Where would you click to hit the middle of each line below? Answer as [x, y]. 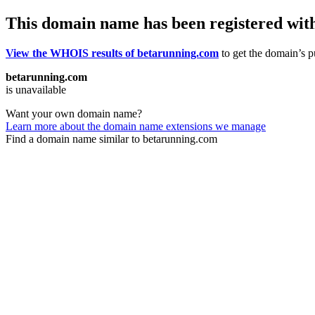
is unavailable [36, 89]
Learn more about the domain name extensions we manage [136, 126]
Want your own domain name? [74, 113]
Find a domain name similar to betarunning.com [111, 139]
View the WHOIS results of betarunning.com [112, 53]
